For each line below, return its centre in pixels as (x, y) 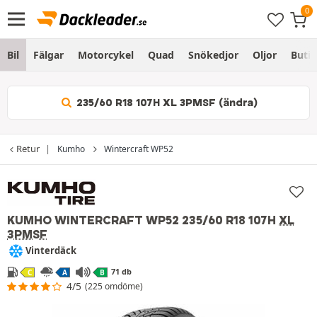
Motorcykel (106, 55)
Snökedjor (213, 55)
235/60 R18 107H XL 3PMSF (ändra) (166, 103)
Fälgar (48, 55)
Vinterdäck (51, 250)
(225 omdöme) (114, 287)
